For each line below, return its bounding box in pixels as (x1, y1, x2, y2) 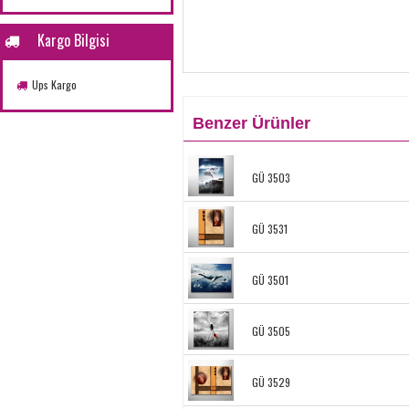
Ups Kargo (32, 77, 77, 92)
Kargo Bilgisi (19, 29, 110, 51)
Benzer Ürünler (193, 113, 310, 132)
